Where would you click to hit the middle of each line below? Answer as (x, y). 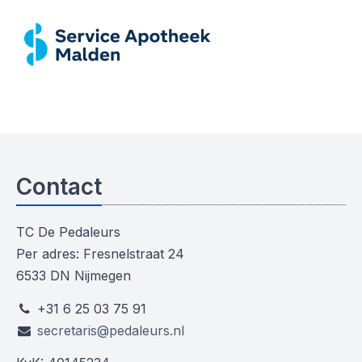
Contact (59, 187)
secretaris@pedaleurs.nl (110, 330)
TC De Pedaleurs (68, 232)
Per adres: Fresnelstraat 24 (100, 254)
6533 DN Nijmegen (74, 276)
